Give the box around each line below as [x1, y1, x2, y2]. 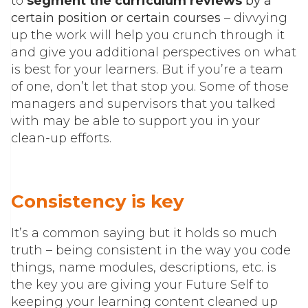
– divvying [221, 10, 287, 26]
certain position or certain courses [11, 10, 221, 26]
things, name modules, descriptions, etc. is [11, 260, 276, 276]
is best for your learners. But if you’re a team [11, 62, 283, 78]
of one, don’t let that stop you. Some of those [11, 79, 289, 95]
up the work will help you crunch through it [11, 27, 285, 43]
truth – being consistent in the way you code [11, 243, 291, 258]
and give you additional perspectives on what [11, 45, 296, 60]
